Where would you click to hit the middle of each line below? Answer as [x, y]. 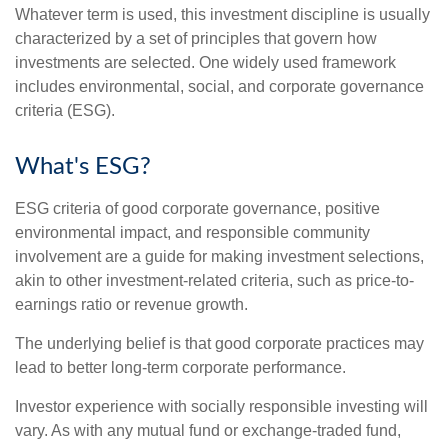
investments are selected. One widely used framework [205, 63]
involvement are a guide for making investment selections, [219, 257]
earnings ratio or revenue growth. [131, 305]
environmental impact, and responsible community [192, 233]
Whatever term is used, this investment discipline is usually [222, 15]
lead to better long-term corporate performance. [180, 368]
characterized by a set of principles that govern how [196, 39]
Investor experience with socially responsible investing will [221, 407]
